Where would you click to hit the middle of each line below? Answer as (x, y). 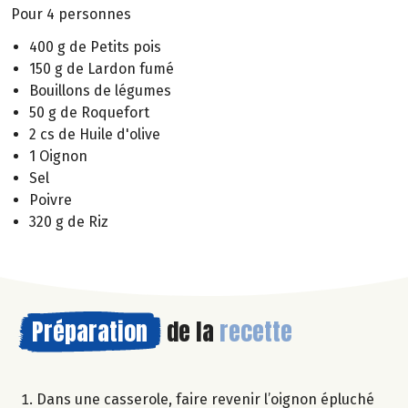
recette (256, 332)
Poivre (51, 200)
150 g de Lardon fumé (102, 69)
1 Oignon (58, 157)
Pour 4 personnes (71, 14)
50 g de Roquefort (89, 113)
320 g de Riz (69, 222)
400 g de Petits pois (95, 47)
